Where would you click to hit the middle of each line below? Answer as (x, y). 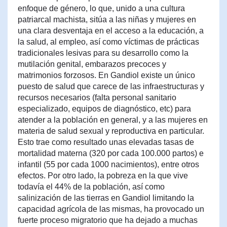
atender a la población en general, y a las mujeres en (113, 120)
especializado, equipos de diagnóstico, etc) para (104, 109)
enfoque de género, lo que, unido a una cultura (101, 8)
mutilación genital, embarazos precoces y (92, 64)
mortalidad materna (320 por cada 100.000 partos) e (111, 153)
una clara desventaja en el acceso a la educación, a (111, 31)
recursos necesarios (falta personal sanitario (97, 98)
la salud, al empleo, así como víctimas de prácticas (108, 42)
